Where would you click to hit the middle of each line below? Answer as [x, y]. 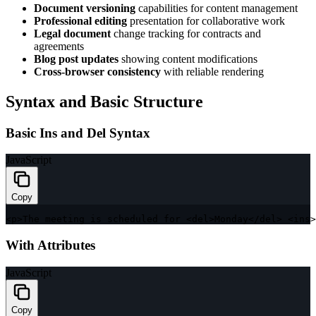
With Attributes [50, 245]
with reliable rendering [212, 71]
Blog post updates [76, 59]
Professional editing [80, 20]
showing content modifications [188, 59]
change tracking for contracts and [186, 33]
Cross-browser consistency [97, 71]
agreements [59, 46]
